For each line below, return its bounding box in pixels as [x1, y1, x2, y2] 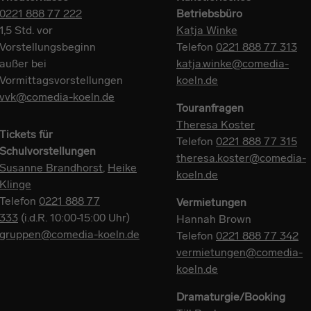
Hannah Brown [176, 212, 251, 226]
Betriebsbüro [176, 6, 245, 20]
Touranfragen [176, 101, 244, 115]
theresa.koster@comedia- [176, 151, 306, 165]
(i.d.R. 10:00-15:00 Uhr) [18, 210, 130, 224]
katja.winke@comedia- [176, 56, 289, 70]
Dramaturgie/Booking [176, 289, 285, 303]
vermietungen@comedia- [176, 245, 303, 259]
